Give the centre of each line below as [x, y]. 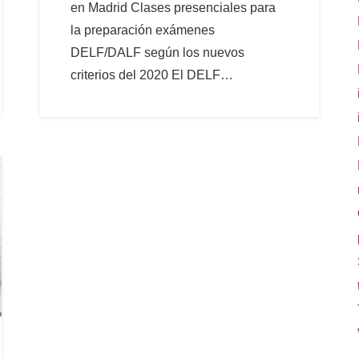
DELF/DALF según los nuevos [158, 52]
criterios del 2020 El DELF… [152, 75]
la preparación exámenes [143, 30]
